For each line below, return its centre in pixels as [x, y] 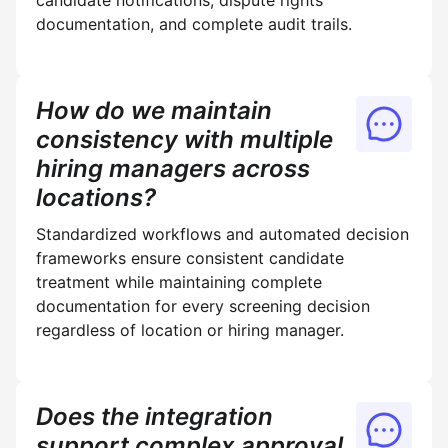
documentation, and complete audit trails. [194, 24]
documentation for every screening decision [203, 306]
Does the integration [154, 416]
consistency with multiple [184, 139]
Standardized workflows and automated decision [222, 234]
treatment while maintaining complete [179, 282]
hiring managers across [173, 168]
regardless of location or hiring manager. [190, 330]
